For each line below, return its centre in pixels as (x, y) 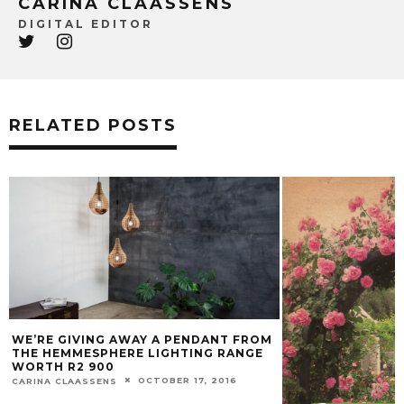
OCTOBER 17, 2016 (188, 380)
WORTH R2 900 (63, 366)
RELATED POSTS (93, 125)
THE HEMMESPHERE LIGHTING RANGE (138, 353)
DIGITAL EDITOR (86, 23)
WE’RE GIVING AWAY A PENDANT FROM (142, 339)
